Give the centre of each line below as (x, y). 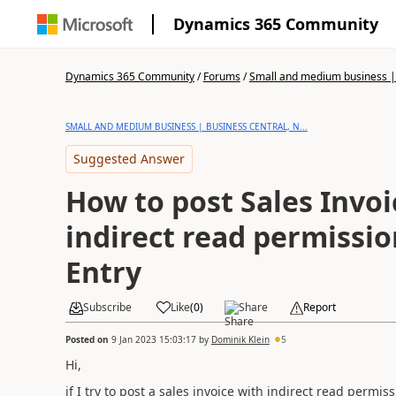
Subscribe (107, 307)
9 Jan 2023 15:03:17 (153, 339)
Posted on (88, 339)
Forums (221, 76)
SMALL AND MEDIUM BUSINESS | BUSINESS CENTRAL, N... (186, 126)
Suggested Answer (129, 159)
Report (319, 307)
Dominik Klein (240, 339)
